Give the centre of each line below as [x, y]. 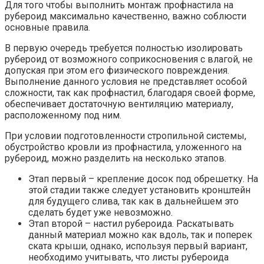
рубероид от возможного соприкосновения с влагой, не [129, 59]
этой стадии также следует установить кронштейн [139, 190]
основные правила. [47, 27]
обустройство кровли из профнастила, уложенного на [123, 147]
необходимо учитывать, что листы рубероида [128, 257]
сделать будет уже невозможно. [100, 212]
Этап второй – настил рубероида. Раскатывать [131, 223]
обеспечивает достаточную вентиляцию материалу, [119, 104]
